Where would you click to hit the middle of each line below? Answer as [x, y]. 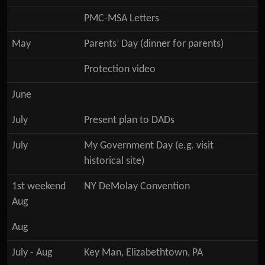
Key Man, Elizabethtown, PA [143, 253]
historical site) [114, 161]
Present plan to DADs [129, 120]
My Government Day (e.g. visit [149, 146]
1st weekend [39, 187]
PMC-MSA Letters [122, 19]
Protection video [120, 70]
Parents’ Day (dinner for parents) [154, 44]
